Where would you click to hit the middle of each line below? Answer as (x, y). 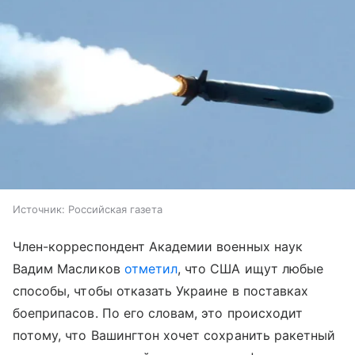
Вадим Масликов (69, 269)
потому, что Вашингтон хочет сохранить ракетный (174, 336)
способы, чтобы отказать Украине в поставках (161, 291)
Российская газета (115, 210)
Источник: (39, 210)
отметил (151, 269)
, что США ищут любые (251, 269)
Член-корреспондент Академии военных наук (158, 247)
